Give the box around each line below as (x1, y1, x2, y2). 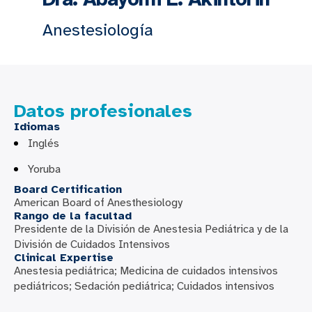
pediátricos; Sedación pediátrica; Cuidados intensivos (14, 279, 274, 293)
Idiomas (14, 120, 60, 134)
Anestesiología (42, 19, 153, 40)
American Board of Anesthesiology (14, 196, 182, 210)
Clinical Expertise (14, 251, 114, 265)
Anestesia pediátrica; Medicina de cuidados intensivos (14, 264, 278, 278)
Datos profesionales (14, 100, 192, 123)
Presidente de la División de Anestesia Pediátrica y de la (14, 222, 288, 236)
